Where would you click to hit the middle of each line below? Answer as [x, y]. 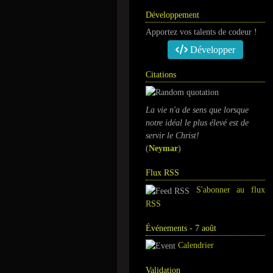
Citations [161, 75]
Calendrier [196, 245]
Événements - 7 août [181, 228]
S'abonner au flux [231, 190]
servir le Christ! [172, 136]
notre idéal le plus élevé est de [197, 123]
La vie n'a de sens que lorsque [197, 110]
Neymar [163, 149]
